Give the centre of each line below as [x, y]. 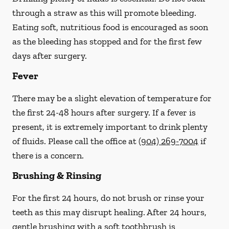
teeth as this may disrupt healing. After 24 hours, [109, 212]
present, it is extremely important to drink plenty [110, 127]
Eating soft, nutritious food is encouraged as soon [110, 27]
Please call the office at [93, 141]
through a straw [45, 13]
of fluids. [30, 141]
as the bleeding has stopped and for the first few [107, 41]
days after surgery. [50, 56]
